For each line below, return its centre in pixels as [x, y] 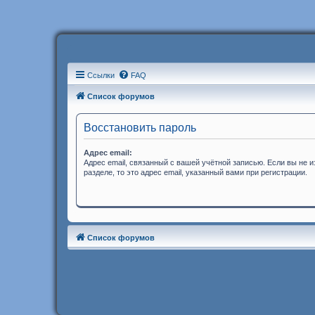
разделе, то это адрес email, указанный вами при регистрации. [195, 172]
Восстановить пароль [140, 128]
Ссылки [101, 75]
